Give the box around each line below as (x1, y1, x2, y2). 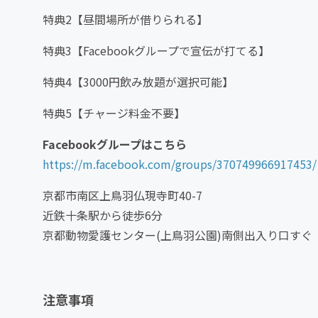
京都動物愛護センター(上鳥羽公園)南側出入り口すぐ (43, 226, 312, 244)
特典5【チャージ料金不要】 (43, 104, 185, 122)
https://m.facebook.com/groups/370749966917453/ (43, 155, 317, 173)
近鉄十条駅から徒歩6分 (43, 207, 163, 224)
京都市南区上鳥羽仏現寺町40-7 (43, 187, 202, 204)
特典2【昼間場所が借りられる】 (43, 11, 208, 28)
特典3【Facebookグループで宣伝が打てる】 (43, 42, 270, 60)
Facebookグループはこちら (43, 136, 187, 153)
